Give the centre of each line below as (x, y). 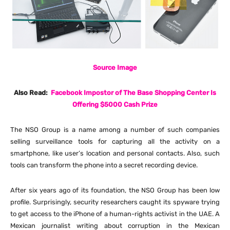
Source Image (115, 68)
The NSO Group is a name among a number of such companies (115, 130)
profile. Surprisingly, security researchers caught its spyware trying (115, 202)
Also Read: (32, 93)
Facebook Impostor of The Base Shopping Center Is (133, 93)
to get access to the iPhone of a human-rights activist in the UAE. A (115, 214)
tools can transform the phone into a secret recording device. (104, 165)
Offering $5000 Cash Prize (115, 105)
